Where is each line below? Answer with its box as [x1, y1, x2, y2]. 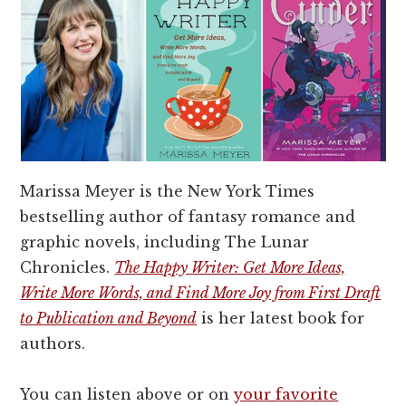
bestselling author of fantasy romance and [20, 208, 356, 227]
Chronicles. [20, 258, 115, 277]
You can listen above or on [20, 385, 235, 404]
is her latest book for [197, 309, 365, 328]
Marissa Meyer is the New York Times [20, 182, 315, 201]
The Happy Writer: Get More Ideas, [114, 258, 346, 277]
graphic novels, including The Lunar [20, 233, 310, 252]
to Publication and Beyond [20, 309, 198, 328]
